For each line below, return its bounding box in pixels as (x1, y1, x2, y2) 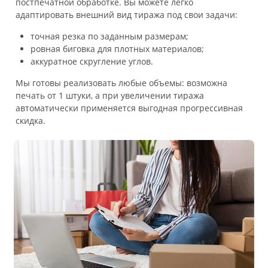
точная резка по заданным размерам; (31, 31, 188, 42)
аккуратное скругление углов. (31, 56, 153, 68)
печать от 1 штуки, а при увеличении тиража (16, 90, 204, 102)
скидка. (16, 115, 45, 127)
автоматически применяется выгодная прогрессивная (16, 102, 243, 114)
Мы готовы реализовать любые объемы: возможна (16, 77, 227, 89)
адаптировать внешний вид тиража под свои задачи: (16, 8, 237, 20)
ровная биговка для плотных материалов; (31, 43, 204, 55)
